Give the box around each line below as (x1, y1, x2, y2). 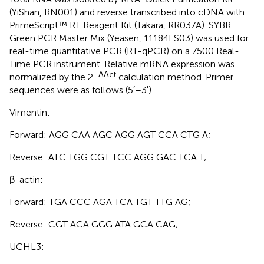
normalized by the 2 (9, 71, 93, 82)
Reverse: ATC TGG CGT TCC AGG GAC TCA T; (9, 151, 207, 163)
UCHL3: (9, 240, 44, 252)
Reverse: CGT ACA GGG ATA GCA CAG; (9, 218, 179, 230)
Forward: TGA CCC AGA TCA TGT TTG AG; (9, 196, 191, 207)
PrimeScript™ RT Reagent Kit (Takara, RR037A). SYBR (9, 19, 231, 31)
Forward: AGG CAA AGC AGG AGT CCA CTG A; (9, 128, 211, 140)
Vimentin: (9, 106, 50, 118)
